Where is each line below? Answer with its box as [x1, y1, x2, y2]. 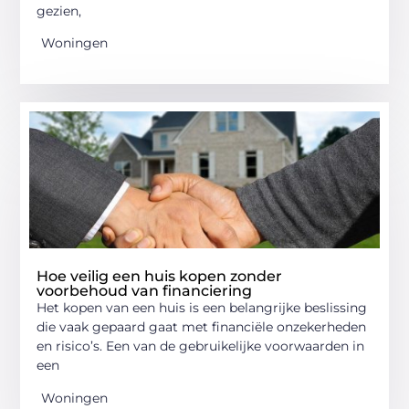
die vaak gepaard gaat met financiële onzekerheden [37, 319, 367, 336]
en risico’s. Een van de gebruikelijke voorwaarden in [37, 338, 365, 355]
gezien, [37, 2, 82, 19]
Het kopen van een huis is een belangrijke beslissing [37, 299, 368, 317]
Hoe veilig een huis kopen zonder [37, 267, 283, 286]
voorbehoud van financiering [37, 282, 253, 300]
